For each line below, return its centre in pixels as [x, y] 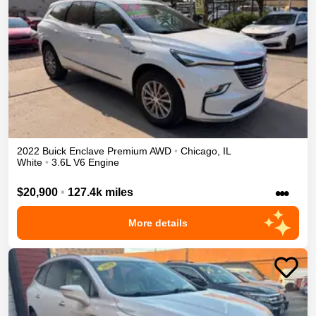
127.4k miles [101, 192]
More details [158, 223]
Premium [127, 151]
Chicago [199, 151]
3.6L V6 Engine [85, 162]
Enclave [87, 151]
